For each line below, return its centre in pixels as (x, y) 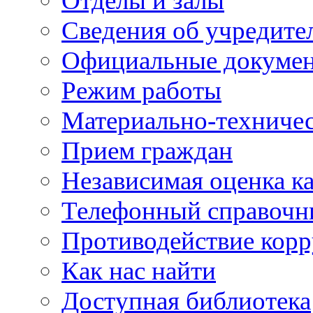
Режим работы (141, 90)
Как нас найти (139, 271)
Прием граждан (147, 151)
